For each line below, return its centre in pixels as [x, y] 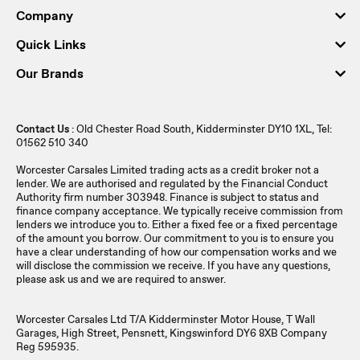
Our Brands [50, 74]
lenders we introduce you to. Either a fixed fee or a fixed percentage [177, 225]
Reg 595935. [47, 347]
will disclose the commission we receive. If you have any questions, [173, 266]
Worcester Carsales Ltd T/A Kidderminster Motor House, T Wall [166, 319]
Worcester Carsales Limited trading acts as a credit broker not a [168, 170]
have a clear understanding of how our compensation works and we [176, 252]
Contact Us [43, 129]
